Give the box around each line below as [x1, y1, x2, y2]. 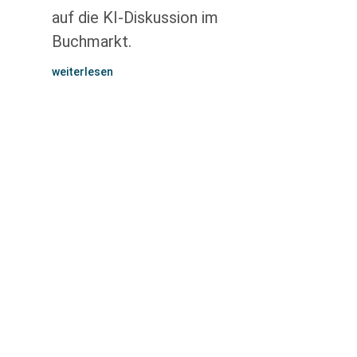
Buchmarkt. [51, 32, 131, 51]
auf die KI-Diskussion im [51, 8, 218, 27]
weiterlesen [51, 65, 113, 78]
